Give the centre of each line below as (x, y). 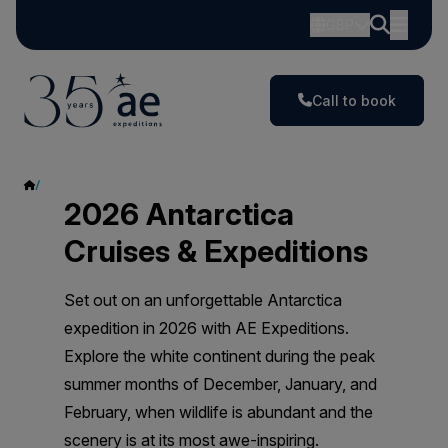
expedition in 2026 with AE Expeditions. (206, 328)
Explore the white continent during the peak (219, 356)
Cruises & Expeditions (216, 251)
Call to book (354, 100)
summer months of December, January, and (220, 384)
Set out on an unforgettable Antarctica (203, 300)
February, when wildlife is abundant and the (218, 412)
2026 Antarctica (179, 214)
